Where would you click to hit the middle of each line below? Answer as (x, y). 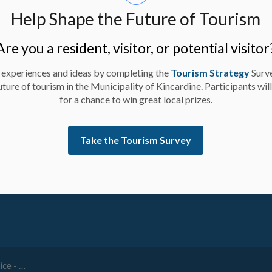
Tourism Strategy (210, 73)
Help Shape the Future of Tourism (136, 19)
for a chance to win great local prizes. (136, 99)
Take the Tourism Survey (136, 140)
